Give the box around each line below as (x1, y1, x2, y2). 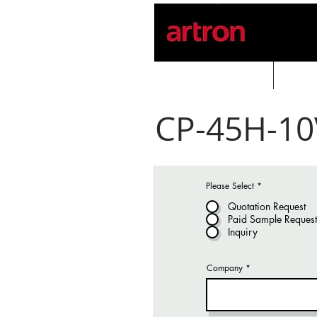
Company (207, 262, 243, 274)
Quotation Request (228, 200, 306, 213)
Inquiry (228, 225, 258, 238)
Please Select (206, 180, 257, 192)
